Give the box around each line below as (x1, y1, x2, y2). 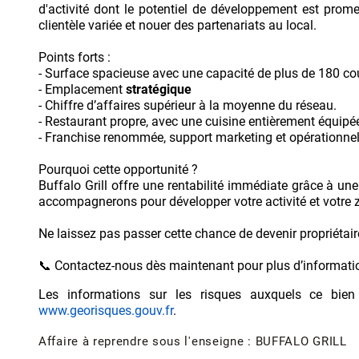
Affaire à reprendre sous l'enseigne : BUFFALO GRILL (38, 333, 347, 349)
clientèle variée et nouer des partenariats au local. (38, 17, 317, 33)
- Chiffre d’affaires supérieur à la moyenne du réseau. (38, 97, 337, 113)
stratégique (126, 81, 192, 97)
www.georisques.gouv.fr (38, 302, 173, 318)
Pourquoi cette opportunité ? (38, 161, 198, 177)
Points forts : (38, 49, 111, 65)
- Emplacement (38, 81, 126, 97)
